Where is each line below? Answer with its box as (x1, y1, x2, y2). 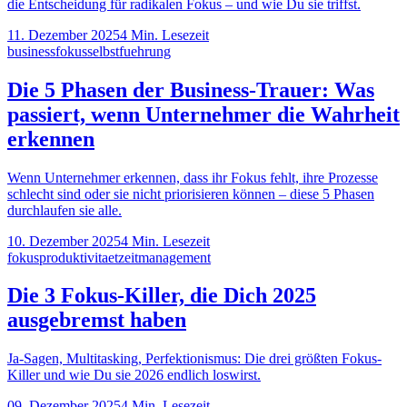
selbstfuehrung (87, 43, 171, 59)
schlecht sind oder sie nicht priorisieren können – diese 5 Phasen (7, 185, 374, 202)
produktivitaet (39, 249, 118, 265)
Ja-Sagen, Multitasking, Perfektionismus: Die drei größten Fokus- (7, 351, 382, 367)
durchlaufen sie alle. (7, 202, 122, 218)
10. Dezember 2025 (7, 233, 121, 249)
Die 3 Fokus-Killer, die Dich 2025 (7, 283, 316, 308)
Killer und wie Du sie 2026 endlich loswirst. (7, 367, 261, 383)
